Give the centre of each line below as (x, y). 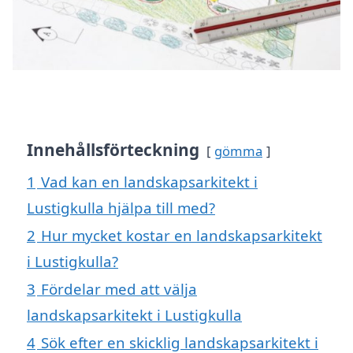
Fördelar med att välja (119, 289)
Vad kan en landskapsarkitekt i (149, 182)
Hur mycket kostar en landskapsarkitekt (182, 236)
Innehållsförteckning (113, 150)
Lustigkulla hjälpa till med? (121, 208)
